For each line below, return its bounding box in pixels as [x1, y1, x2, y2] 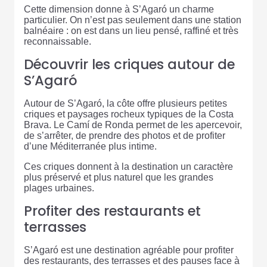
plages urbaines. [24, 183, 94, 194]
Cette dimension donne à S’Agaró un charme [24, 4, 214, 15]
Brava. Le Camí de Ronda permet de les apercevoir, [24, 120, 242, 131]
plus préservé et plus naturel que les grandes [24, 172, 213, 183]
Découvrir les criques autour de [24, 55, 235, 74]
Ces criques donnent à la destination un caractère [24, 162, 233, 172]
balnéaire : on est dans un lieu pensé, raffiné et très [24, 26, 238, 36]
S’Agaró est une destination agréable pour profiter [24, 245, 234, 256]
